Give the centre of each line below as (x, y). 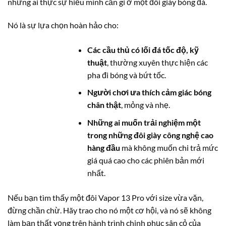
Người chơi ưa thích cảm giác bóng (150, 92)
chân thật (104, 105)
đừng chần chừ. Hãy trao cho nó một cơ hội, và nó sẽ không (109, 210)
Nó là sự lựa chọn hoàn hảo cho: (63, 25)
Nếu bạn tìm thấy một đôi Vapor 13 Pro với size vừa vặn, (105, 197)
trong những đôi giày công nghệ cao (151, 135)
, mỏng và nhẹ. (146, 105)
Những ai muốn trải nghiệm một (144, 122)
